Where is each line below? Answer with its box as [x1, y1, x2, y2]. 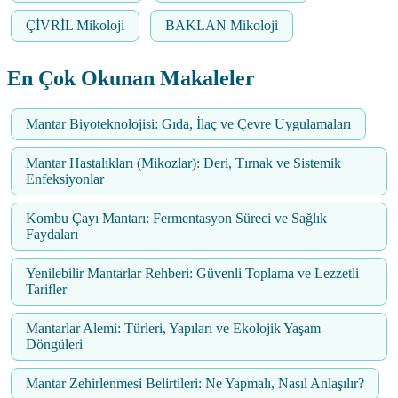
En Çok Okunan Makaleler [7, 67, 255, 91]
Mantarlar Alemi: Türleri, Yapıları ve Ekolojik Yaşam [26, 321, 321, 337]
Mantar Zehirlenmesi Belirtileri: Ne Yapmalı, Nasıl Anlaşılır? [26, 376, 364, 392]
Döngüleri [26, 337, 83, 353]
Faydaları [26, 227, 78, 243]
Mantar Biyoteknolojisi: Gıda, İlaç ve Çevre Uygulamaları [26, 116, 351, 132]
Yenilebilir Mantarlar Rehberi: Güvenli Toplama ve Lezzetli [26, 266, 359, 282]
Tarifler [26, 282, 67, 298]
